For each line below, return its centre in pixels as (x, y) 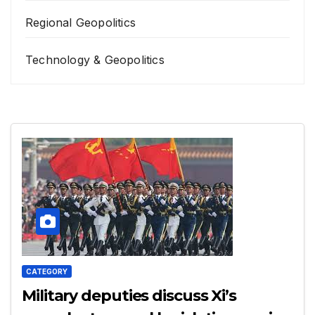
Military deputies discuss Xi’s (129, 295)
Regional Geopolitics (81, 23)
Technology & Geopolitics (95, 60)
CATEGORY (47, 271)
